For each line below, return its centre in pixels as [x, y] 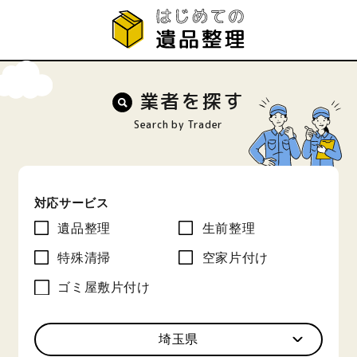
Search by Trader [178, 124]
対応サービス [71, 204]
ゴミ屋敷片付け [104, 288]
